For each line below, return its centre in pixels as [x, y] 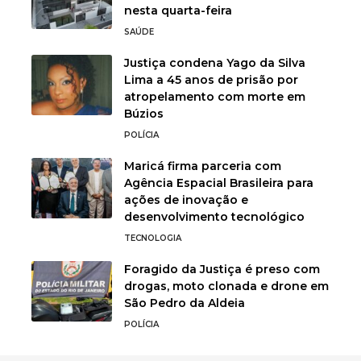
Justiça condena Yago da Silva [215, 62]
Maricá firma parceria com [203, 166]
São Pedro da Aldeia [185, 303]
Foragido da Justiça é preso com [222, 269]
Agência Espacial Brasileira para [219, 183]
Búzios [144, 113]
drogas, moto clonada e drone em [226, 286]
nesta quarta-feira [178, 10]
